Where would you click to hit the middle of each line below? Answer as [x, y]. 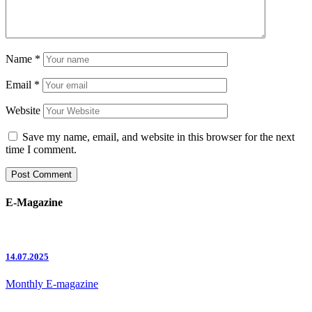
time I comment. [41, 149]
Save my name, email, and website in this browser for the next [158, 136]
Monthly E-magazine [52, 284]
